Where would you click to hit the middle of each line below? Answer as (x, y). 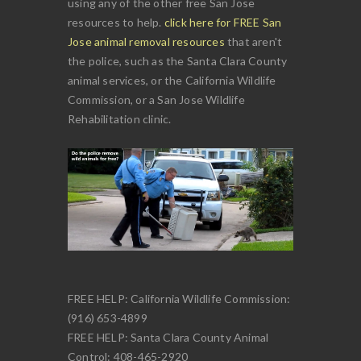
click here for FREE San (223, 22)
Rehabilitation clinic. (120, 118)
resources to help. (116, 22)
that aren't (253, 41)
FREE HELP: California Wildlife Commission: (179, 299)
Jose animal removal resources (146, 41)
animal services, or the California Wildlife (172, 80)
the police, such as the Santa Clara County (178, 60)
